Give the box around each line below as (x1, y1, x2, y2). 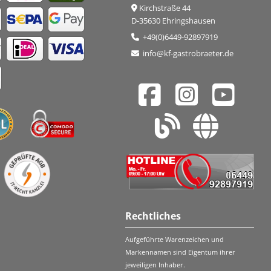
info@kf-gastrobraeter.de (141, 48, 234, 59)
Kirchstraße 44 (139, 2, 191, 14)
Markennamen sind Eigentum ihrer (125, 247, 236, 256)
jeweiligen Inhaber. (125, 260, 186, 269)
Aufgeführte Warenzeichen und (125, 235, 224, 244)
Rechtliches (125, 209, 181, 223)
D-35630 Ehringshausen (131, 15, 216, 27)
